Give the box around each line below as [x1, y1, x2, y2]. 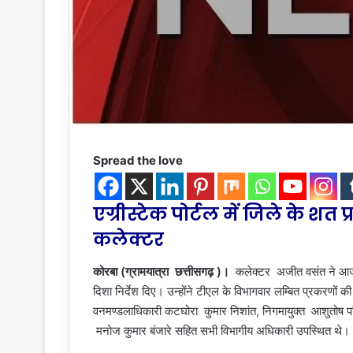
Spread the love [93, 153, 183, 169]
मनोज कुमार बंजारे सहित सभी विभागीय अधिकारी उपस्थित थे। [93, 322, 350, 338]
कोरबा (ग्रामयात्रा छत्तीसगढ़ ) [93, 263, 221, 279]
